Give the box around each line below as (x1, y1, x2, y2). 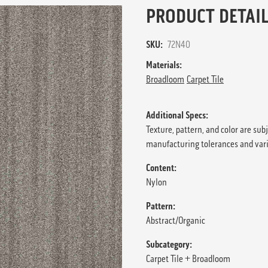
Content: (146, 162, 176, 173)
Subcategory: (146, 238, 192, 250)
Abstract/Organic (146, 214, 205, 226)
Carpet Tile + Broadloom (146, 252, 230, 264)
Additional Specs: (146, 109, 208, 121)
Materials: (146, 59, 182, 71)
